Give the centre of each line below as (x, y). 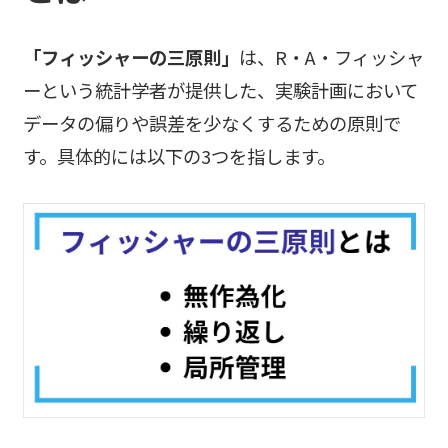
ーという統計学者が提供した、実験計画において (220, 89)
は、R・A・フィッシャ (331, 56)
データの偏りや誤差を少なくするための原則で (211, 122)
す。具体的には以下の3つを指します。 (178, 155)
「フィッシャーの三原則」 (130, 56)
